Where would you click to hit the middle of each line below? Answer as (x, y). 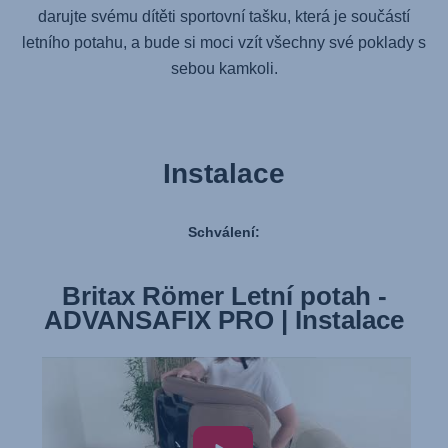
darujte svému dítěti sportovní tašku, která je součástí (224, 17)
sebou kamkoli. (224, 69)
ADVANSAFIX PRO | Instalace (224, 320)
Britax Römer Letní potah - (224, 296)
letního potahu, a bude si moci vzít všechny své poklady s (224, 43)
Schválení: (224, 232)
